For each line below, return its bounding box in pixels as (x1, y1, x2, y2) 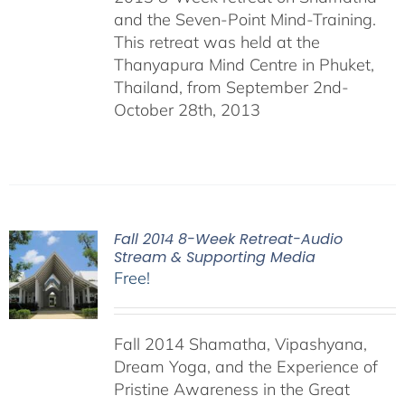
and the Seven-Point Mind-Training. (113, 9, 376, 30)
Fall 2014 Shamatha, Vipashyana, (113, 334, 367, 354)
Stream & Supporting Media (113, 247, 316, 268)
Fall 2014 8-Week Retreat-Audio (113, 229, 343, 250)
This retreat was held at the (113, 32, 320, 52)
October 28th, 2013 (113, 99, 260, 120)
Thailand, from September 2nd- (113, 77, 349, 98)
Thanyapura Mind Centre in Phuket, (113, 54, 374, 75)
